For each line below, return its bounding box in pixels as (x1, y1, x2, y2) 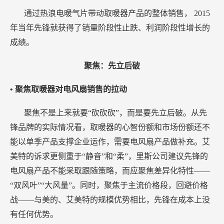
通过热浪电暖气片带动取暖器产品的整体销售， (24, 9, 194, 18)
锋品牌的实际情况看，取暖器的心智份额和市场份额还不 (10, 123, 210, 132)
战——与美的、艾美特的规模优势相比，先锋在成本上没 (10, 195, 210, 204)
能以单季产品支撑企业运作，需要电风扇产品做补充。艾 (10, 137, 210, 146)
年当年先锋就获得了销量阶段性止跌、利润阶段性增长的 (10, 23, 210, 32)
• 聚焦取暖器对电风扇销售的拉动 (10, 85, 127, 94)
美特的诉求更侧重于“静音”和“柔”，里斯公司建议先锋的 (10, 152, 208, 161)
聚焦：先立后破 (84, 61, 140, 70)
